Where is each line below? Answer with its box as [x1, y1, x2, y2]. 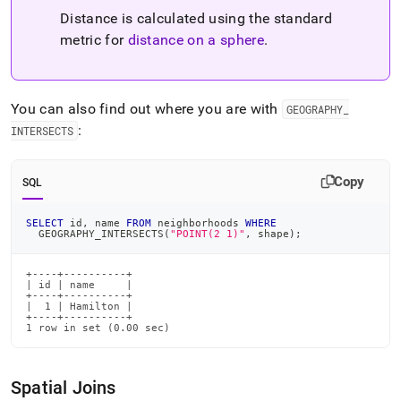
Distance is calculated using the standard [60, 9, 333, 27]
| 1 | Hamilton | [26, 300, 132, 311]
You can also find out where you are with [11, 99, 283, 117]
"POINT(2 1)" [170, 227, 245, 239]
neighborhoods [151, 217, 245, 228]
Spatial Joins [11, 376, 116, 398]
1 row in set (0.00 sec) [26, 321, 170, 333]
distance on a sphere [127, 30, 264, 48]
